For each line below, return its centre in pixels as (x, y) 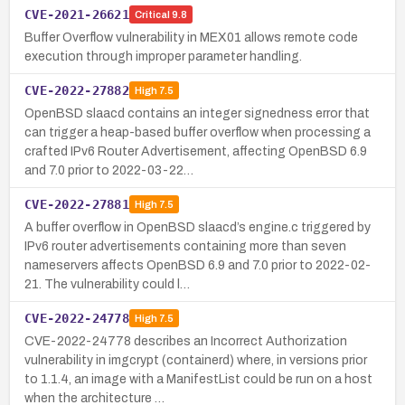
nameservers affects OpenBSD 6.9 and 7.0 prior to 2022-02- (198, 265)
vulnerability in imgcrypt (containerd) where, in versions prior (196, 360)
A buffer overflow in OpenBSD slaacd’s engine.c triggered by (198, 227)
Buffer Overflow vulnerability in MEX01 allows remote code (191, 37)
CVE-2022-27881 (77, 204)
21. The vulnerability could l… (107, 284)
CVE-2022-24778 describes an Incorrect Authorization (186, 341)
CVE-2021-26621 (77, 14)
